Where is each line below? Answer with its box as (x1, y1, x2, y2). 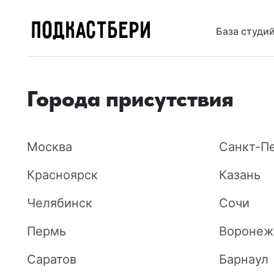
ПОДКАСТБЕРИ (32, 18, 152, 45)
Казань (219, 168, 261, 182)
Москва (27, 139, 72, 154)
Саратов (27, 252, 76, 267)
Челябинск (27, 196, 92, 210)
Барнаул (219, 252, 268, 267)
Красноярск (27, 168, 98, 182)
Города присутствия (27, 86, 234, 112)
